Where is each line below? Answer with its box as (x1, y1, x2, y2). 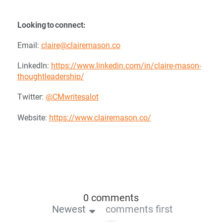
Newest (52, 203, 86, 215)
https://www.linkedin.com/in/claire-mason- (51, 61, 201, 71)
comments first (105, 203, 173, 215)
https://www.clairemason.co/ (49, 112, 151, 122)
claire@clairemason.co (41, 40, 120, 50)
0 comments (83, 191, 139, 204)
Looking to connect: (17, 20, 98, 30)
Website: (17, 112, 49, 122)
